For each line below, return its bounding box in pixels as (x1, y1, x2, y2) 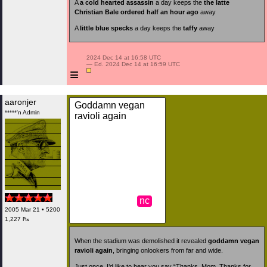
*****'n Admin (5, 109, 40, 116)
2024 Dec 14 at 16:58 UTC (85, 54, 161, 61)
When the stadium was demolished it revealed (74, 237, 208, 245)
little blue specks (80, 24, 133, 32)
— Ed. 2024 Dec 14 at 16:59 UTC (85, 61, 180, 67)
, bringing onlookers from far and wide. (113, 247, 223, 254)
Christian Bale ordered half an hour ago (74, 8, 198, 15)
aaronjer (5, 97, 36, 107)
